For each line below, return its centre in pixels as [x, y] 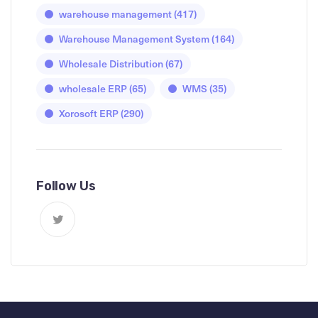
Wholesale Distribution [111, 63]
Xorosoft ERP [89, 113]
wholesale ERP [93, 88]
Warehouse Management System [134, 38]
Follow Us [66, 186]
